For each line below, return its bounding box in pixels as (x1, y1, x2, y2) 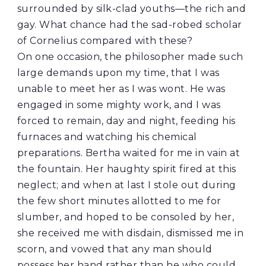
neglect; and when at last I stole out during (17, 179, 236, 191)
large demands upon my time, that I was (17, 67, 220, 79)
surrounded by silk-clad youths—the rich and (17, 3, 246, 15)
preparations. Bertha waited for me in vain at (17, 147, 240, 159)
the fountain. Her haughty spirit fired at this (17, 163, 236, 175)
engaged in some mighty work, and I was (17, 99, 221, 111)
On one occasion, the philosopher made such (17, 51, 243, 63)
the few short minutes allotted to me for (17, 195, 221, 207)
